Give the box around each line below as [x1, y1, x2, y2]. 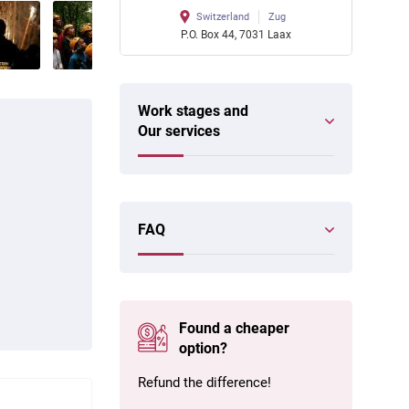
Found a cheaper [179, 320, 290, 337]
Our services [138, 122, 220, 140]
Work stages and [138, 102, 248, 120]
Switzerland [195, 11, 249, 23]
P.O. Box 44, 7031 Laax [181, 28, 291, 41]
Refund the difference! [138, 374, 271, 391]
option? [179, 340, 228, 357]
